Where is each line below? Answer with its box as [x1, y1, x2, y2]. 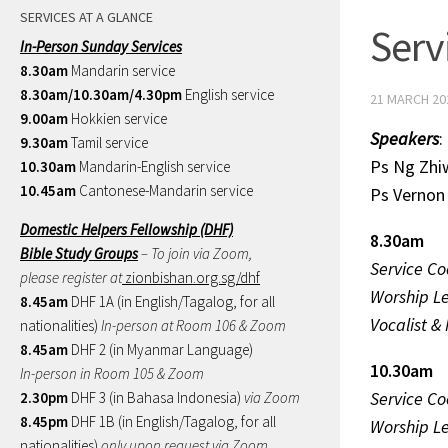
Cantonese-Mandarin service [76, 180, 253, 200]
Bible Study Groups [20, 243, 138, 263]
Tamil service [68, 132, 148, 152]
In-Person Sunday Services [20, 36, 182, 56]
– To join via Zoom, [138, 243, 252, 263]
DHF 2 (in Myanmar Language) [68, 339, 253, 359]
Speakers [370, 126, 439, 150]
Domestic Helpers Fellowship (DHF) [20, 219, 233, 239]
